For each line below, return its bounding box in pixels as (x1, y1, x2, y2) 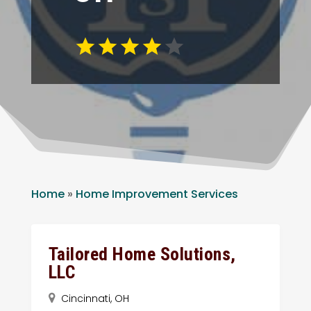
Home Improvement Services (75, 185, 238, 202)
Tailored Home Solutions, (48, 243, 236, 264)
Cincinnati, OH (60, 291, 129, 305)
